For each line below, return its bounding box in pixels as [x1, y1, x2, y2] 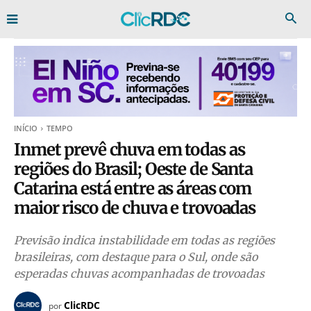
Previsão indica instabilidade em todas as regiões [14, 233, 275, 247]
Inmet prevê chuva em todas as [14, 139, 245, 160]
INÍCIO [14, 123, 37, 133]
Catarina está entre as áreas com [14, 178, 251, 199]
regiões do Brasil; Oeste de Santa [14, 158, 253, 180]
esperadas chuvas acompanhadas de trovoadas [14, 267, 264, 280]
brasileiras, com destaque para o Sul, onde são [14, 250, 258, 264]
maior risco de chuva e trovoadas [14, 197, 255, 219]
